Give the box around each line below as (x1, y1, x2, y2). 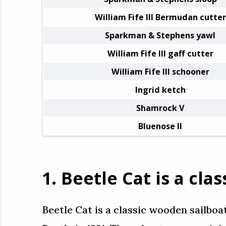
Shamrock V (136, 102, 185, 114)
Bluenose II (138, 120, 182, 132)
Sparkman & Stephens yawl (105, 29, 215, 41)
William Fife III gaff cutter (107, 47, 213, 59)
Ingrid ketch (135, 84, 186, 95)
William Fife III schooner (111, 66, 209, 77)
